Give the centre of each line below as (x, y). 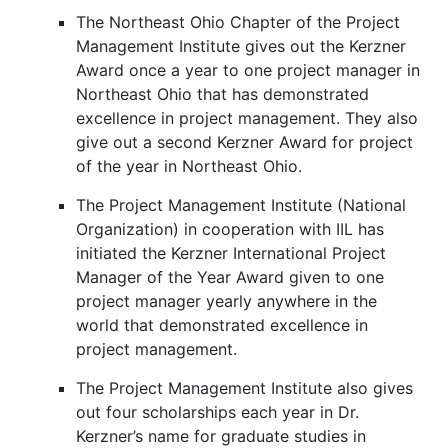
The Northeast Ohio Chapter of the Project (238, 22)
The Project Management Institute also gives (244, 388)
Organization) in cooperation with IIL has (230, 229)
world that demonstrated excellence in (222, 325)
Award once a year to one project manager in (248, 70)
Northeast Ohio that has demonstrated (222, 94)
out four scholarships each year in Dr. (217, 412)
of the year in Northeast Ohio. (189, 166)
